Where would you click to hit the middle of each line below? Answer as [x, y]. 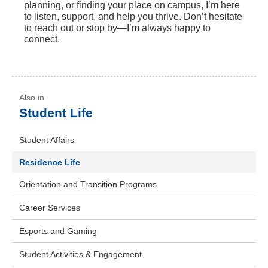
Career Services [50, 208]
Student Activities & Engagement [80, 255]
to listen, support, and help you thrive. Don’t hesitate [133, 17]
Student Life [56, 113]
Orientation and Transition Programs [88, 185]
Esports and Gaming [58, 231]
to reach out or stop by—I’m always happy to [117, 28]
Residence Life [50, 162]
